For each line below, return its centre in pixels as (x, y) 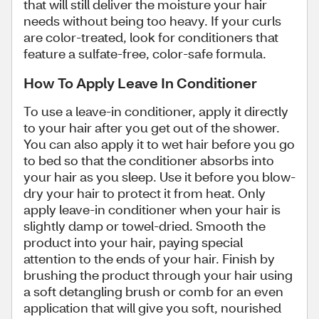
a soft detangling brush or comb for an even (153, 291)
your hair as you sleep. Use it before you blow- (159, 177)
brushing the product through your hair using (158, 275)
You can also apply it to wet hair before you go (159, 144)
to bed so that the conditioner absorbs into (149, 160)
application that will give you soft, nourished (152, 308)
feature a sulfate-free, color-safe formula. (145, 53)
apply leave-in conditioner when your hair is (152, 209)
